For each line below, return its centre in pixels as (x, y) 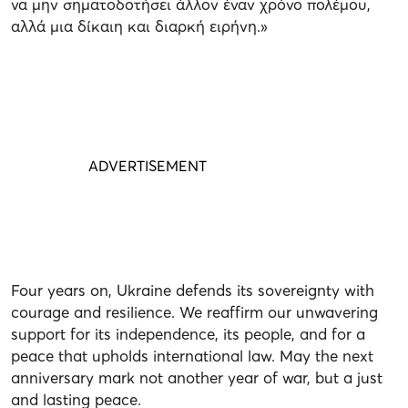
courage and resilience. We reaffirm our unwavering (194, 312)
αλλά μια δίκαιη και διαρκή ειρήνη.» (139, 26)
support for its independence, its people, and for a (188, 334)
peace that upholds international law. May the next (192, 356)
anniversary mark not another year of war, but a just (197, 378)
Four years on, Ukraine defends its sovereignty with (193, 291)
